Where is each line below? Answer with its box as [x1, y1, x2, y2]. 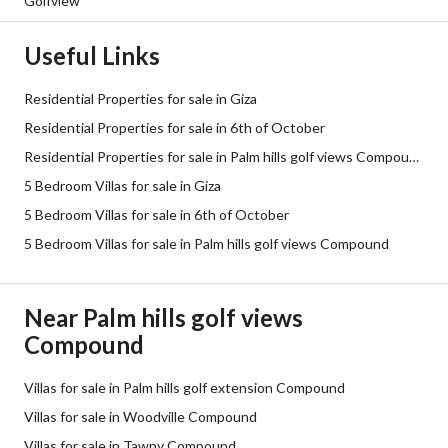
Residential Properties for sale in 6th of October [24, 119, 325, 136]
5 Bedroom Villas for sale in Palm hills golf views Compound [24, 235, 389, 252]
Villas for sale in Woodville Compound [24, 408, 257, 425]
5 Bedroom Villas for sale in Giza [24, 177, 221, 194]
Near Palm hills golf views [24, 303, 303, 332]
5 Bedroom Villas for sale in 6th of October [24, 206, 289, 223]
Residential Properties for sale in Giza [24, 90, 257, 107]
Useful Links [24, 41, 160, 70]
